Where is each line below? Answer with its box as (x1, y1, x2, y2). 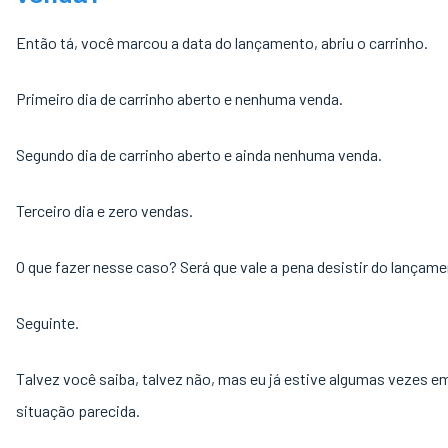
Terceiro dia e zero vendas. (16, 201, 196, 220)
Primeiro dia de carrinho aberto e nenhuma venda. (16, 89, 343, 108)
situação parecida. (16, 401, 143, 420)
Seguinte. (16, 313, 82, 332)
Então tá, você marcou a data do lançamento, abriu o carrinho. (16, 33, 428, 52)
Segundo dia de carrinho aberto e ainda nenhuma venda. (16, 145, 385, 164)
